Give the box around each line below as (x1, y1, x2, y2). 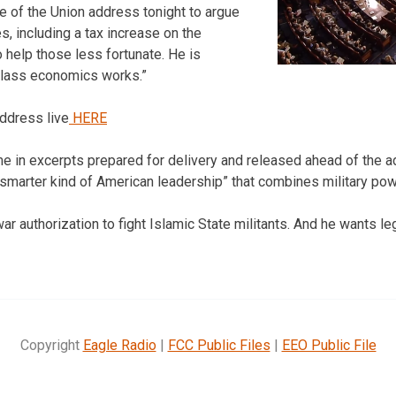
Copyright (19, 336, 83, 354)
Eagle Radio (82, 336, 156, 354)
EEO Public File (281, 336, 377, 354)
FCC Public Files (167, 336, 270, 354)
